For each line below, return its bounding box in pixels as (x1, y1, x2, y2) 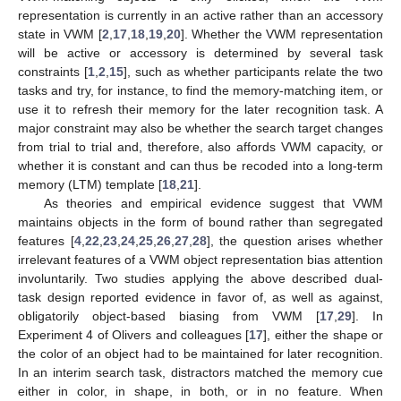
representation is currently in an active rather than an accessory (18, 7, 383, 22)
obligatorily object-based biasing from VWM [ (18, 308, 320, 323)
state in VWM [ (18, 26, 102, 41)
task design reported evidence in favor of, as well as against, (18, 289, 383, 304)
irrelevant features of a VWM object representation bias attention (18, 252, 383, 267)
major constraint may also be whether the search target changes (18, 120, 383, 135)
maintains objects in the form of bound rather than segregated (18, 214, 383, 229)
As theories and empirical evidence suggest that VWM (43, 195, 383, 210)
